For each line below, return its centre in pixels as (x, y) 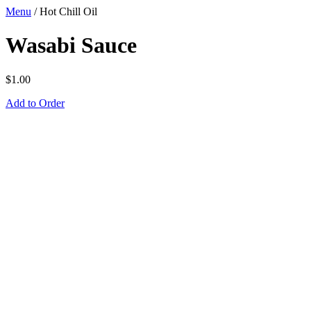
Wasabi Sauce (71, 45)
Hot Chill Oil (68, 11)
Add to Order (35, 103)
